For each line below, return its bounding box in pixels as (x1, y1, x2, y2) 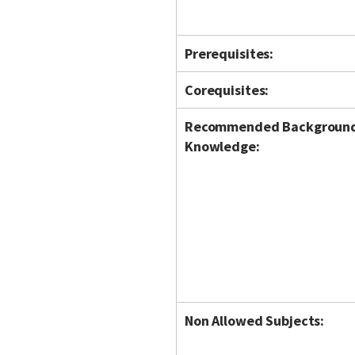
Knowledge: (185, 137, 260, 155)
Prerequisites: (185, 44, 274, 63)
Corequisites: (185, 81, 269, 99)
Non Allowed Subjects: (185, 311, 325, 330)
